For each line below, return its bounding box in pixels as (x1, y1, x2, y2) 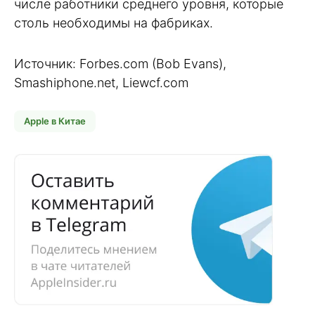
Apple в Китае (24, 115, 86, 127)
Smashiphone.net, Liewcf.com (14, 75, 188, 91)
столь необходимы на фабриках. (14, 15, 213, 30)
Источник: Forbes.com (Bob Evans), (14, 56, 226, 72)
